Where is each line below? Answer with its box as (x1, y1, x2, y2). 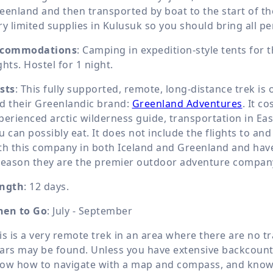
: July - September (47, 204, 132, 218)
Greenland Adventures (132, 97, 243, 111)
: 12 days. (24, 180, 69, 194)
